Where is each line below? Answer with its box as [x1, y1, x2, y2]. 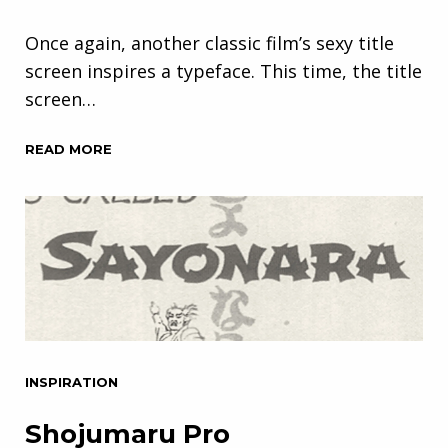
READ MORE [25, 140, 112, 157]
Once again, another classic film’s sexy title [25, 30, 394, 55]
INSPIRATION [25, 373, 118, 390]
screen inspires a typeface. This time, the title [25, 58, 422, 83]
